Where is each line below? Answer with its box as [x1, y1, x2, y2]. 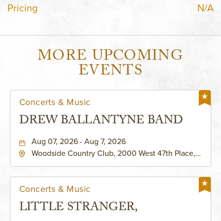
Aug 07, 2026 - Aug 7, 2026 [32, 136, 126, 147]
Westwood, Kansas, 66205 [32, 157, 122, 169]
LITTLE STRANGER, [19, 198, 138, 219]
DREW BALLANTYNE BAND [19, 111, 183, 132]
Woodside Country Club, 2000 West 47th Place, [32, 147, 195, 159]
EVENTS [78, 60, 143, 85]
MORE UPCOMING [37, 45, 184, 70]
